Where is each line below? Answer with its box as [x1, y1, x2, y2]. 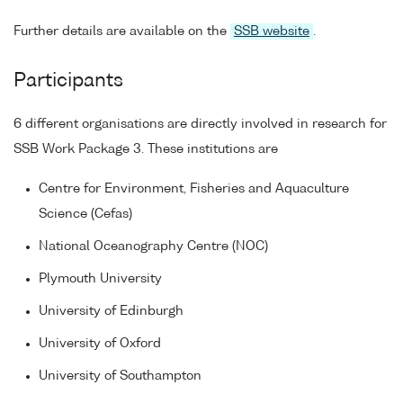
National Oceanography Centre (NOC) [39, 240, 268, 254]
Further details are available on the [13, 24, 230, 38]
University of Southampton [39, 370, 201, 383]
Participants [13, 71, 123, 91]
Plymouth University [39, 273, 162, 286]
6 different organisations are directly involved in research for [13, 117, 387, 130]
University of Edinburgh [39, 305, 184, 318]
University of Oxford [39, 337, 161, 351]
